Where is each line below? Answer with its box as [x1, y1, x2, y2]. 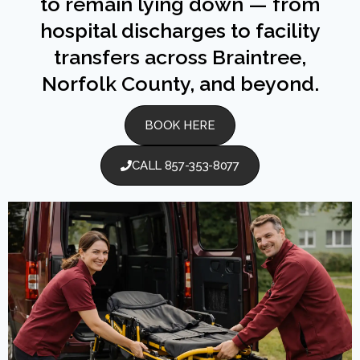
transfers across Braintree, [54, 45, 306, 69]
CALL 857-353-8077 [132, 158, 239, 173]
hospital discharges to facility [39, 18, 321, 43]
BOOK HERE [145, 118, 215, 133]
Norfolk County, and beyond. [41, 72, 319, 96]
